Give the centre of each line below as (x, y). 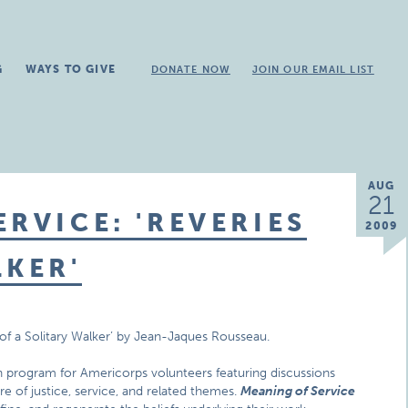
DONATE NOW (190, 70)
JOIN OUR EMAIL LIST (313, 70)
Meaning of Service (298, 391)
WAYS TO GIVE (70, 69)
